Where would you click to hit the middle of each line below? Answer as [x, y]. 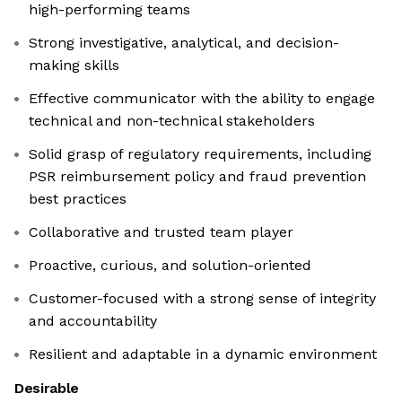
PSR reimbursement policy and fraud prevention [197, 177]
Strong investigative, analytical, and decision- [184, 43]
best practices [78, 199]
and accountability [93, 321]
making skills [74, 66]
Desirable [47, 389]
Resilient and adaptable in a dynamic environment [203, 354]
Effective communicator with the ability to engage [202, 99]
